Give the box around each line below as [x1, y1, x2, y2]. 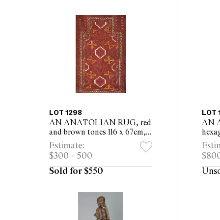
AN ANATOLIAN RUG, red [49, 118, 151, 128]
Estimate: [49, 140, 84, 151]
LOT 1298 [49, 108, 82, 117]
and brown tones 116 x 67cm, [49, 127, 146, 137]
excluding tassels [49, 137, 108, 146]
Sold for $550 [49, 165, 103, 177]
